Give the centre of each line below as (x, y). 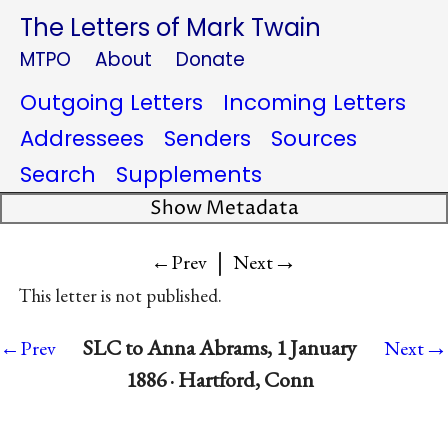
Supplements (189, 174)
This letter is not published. (119, 296)
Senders (207, 138)
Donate (210, 59)
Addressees (82, 138)
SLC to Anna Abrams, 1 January (220, 348)
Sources (314, 138)
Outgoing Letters (111, 102)
